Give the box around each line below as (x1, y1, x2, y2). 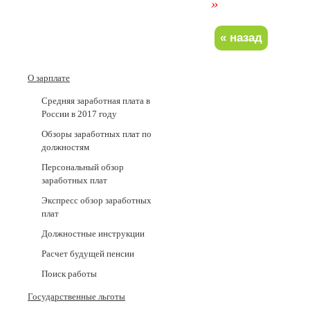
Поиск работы (42, 268, 97, 279)
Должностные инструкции (42, 228, 145, 239)
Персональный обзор (42, 162, 124, 172)
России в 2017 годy (42, 109, 117, 119)
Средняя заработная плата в (42, 95, 150, 106)
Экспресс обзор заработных (42, 195, 152, 206)
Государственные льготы (28, 291, 125, 302)
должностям (42, 142, 89, 152)
